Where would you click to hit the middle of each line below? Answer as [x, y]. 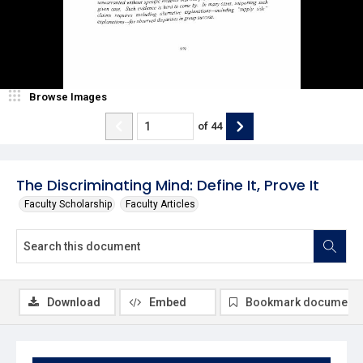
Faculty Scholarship [68, 204]
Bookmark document [301, 302]
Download [74, 302]
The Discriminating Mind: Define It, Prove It [168, 185]
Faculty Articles [160, 204]
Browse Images [68, 96]
